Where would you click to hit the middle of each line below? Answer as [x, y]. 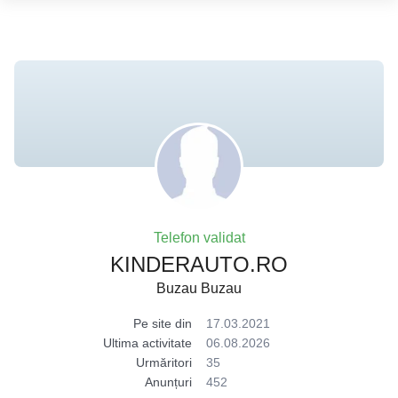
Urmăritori [164, 362]
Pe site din [163, 323]
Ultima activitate [147, 343]
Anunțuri [168, 382]
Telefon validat [199, 238]
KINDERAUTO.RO [199, 264]
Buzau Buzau [199, 288]
